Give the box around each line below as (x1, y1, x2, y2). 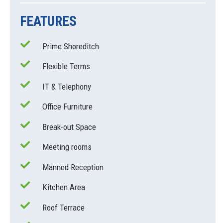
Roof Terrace (42, 202, 85, 213)
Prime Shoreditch (42, 41, 99, 51)
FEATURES (20, 13, 77, 29)
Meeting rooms (42, 142, 92, 152)
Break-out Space (42, 121, 96, 132)
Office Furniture (42, 102, 93, 112)
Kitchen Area (42, 182, 85, 193)
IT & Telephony (42, 81, 91, 92)
